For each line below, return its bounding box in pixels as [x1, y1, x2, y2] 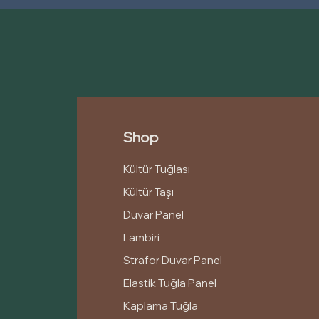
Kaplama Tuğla [123, 299, 199, 313]
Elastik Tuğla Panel [123, 276, 217, 290]
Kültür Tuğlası [123, 162, 191, 176]
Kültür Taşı [123, 185, 174, 199]
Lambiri [123, 231, 160, 244]
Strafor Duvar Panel [123, 253, 223, 267]
